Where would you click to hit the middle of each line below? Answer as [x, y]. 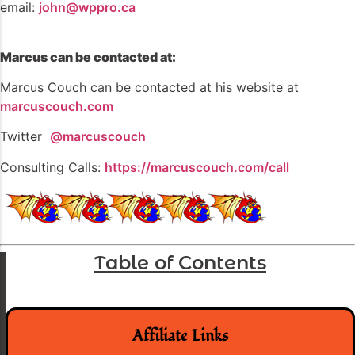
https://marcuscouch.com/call [197, 167]
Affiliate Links [180, 336]
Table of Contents [180, 262]
